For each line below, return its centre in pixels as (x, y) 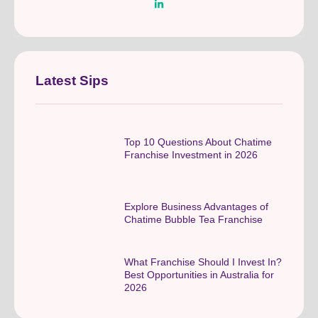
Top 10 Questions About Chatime (198, 142)
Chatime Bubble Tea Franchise (193, 220)
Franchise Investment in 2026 (191, 155)
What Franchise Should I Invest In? (203, 262)
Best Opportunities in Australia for (199, 274)
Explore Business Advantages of (196, 207)
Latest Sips (72, 80)
